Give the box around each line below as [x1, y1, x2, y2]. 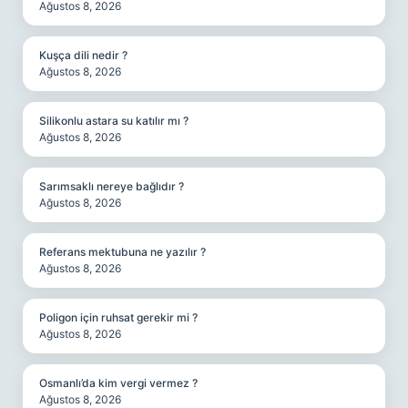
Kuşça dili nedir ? [39, 48, 127, 62]
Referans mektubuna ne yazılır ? [39, 245, 206, 259]
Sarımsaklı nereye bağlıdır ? [39, 179, 184, 193]
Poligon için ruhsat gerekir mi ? [39, 311, 198, 324]
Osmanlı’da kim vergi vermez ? [39, 376, 198, 390]
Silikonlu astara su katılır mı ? [39, 114, 189, 127]
